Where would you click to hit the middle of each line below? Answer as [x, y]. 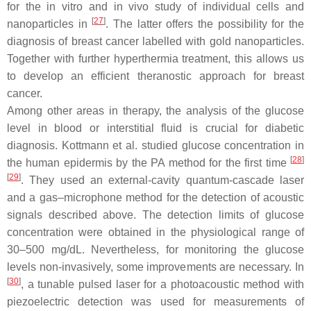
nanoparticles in [50, 24]
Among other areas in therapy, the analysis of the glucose [155, 111]
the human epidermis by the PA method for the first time [149, 163]
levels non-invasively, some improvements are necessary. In [155, 267]
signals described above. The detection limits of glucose [155, 215]
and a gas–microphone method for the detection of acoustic [155, 198]
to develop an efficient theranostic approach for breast [155, 76]
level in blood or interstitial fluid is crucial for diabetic [155, 128]
